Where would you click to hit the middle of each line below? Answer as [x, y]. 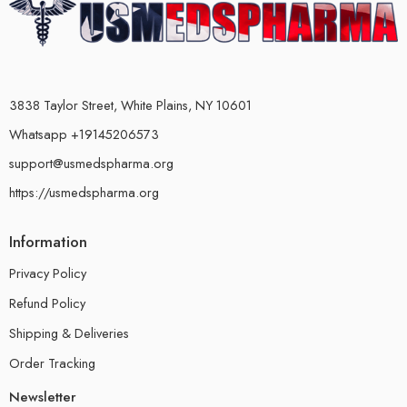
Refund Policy [47, 303]
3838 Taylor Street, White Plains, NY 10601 [130, 104]
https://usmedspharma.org [84, 192]
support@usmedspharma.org [91, 163]
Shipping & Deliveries [69, 333]
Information [48, 241]
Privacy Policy [48, 273]
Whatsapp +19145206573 [84, 134]
